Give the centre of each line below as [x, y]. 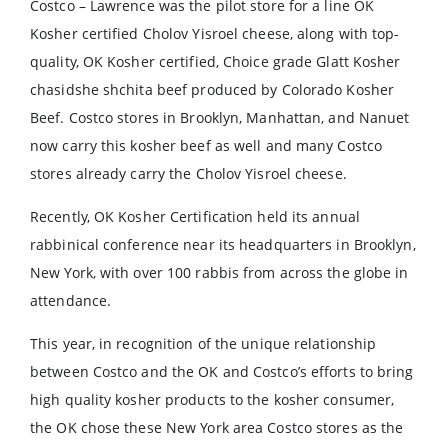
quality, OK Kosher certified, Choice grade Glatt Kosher [215, 61]
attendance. [71, 300]
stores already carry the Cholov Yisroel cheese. [188, 173]
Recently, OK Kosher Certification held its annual [195, 216]
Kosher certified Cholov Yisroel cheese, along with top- [215, 33]
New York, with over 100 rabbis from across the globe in [219, 272]
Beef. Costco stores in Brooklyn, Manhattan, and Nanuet [220, 117]
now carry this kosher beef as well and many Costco [206, 145]
